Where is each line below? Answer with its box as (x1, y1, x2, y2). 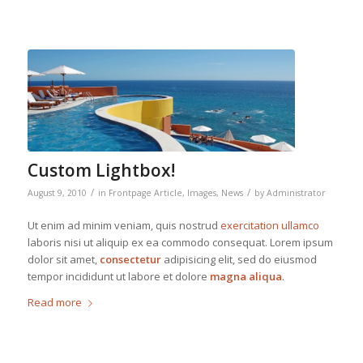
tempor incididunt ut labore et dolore (27, 268, 210, 284)
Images (186, 186, 216, 199)
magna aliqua (209, 268, 282, 284)
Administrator (266, 186, 326, 199)
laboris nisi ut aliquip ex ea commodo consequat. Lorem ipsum (27, 234, 333, 250)
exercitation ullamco (220, 217, 319, 233)
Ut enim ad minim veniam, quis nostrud (27, 217, 220, 233)
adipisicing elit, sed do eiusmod (160, 251, 317, 267)
